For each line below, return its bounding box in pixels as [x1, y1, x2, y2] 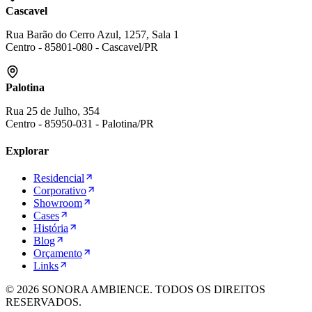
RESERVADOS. [6, 296, 81, 309]
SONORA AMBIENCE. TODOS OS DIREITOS [39, 283, 265, 296]
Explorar [6, 144, 49, 157]
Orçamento [33, 247, 82, 260]
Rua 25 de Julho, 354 [6, 104, 100, 117]
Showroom [33, 197, 82, 210]
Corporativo [33, 185, 86, 197]
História [33, 222, 68, 235]
